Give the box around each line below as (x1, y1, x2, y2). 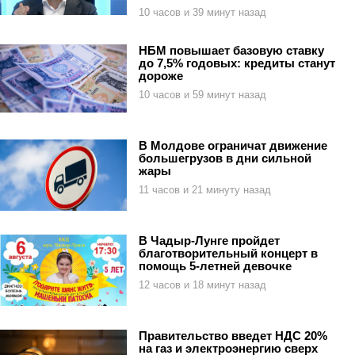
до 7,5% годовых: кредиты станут (139, 55, 335, 70)
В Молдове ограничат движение (139, 138, 327, 152)
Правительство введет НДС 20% (139, 328, 327, 342)
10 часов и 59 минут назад (139, 88, 266, 101)
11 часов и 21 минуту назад (139, 183, 271, 196)
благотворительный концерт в (139, 246, 318, 260)
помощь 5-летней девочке (139, 258, 292, 273)
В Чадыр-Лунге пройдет (139, 233, 280, 247)
